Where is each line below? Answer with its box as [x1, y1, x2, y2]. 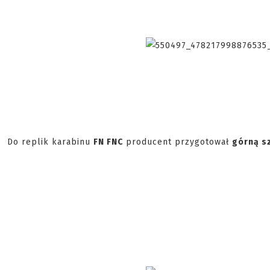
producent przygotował [123, 137, 232, 147]
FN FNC [93, 137, 123, 147]
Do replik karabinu [7, 137, 93, 147]
